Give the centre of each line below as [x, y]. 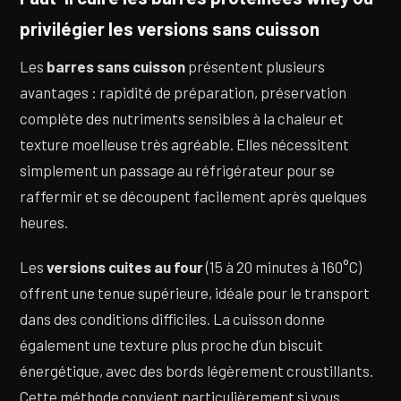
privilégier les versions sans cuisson [170, 29]
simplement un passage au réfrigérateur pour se [177, 171]
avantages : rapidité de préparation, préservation [183, 93]
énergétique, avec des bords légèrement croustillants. [196, 370]
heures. [44, 222]
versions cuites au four [125, 266]
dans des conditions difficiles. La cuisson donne [172, 318]
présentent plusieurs [255, 67]
